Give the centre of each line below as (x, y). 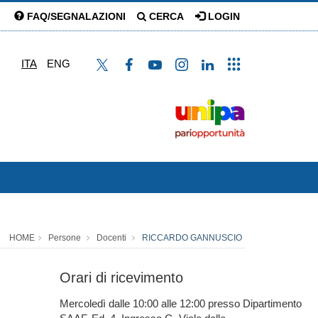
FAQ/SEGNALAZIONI (75, 16)
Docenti (111, 238)
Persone (65, 238)
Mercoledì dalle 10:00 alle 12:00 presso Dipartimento (180, 303)
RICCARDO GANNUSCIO (192, 238)
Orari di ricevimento (121, 278)
